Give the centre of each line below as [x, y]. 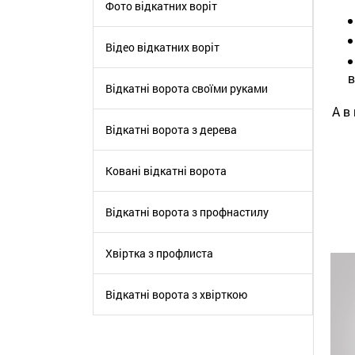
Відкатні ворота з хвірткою [176, 294]
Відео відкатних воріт [162, 47]
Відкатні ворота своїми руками [187, 88]
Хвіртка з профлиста [159, 253]
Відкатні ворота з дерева [171, 130]
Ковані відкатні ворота [166, 171]
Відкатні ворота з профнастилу [187, 212]
